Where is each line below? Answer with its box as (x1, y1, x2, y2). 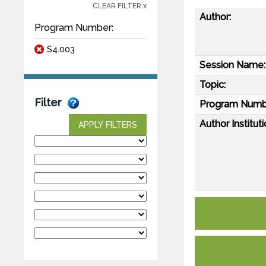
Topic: (199, 78, 226, 90)
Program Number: (34, 21, 113, 33)
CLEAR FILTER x (93, 1, 147, 10)
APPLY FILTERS (78, 119, 137, 129)
